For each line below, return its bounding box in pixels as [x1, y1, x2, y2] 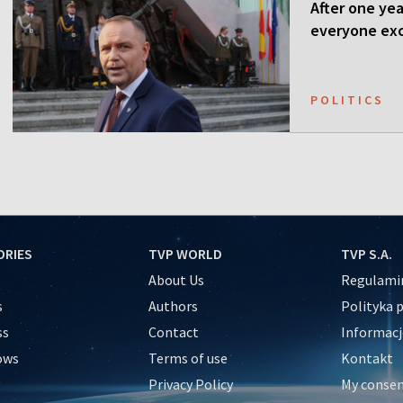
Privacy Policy [148, 374, 233, 393]
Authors [148, 296, 198, 315]
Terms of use [148, 348, 228, 367]
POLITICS [310, 91, 384, 108]
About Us [148, 270, 204, 289]
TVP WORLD [148, 244, 222, 263]
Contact [148, 322, 199, 341]
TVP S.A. [341, 244, 392, 263]
